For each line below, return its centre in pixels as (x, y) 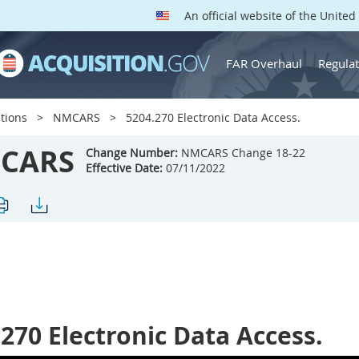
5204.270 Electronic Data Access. (212, 117)
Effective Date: (124, 168)
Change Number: (132, 153)
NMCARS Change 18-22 (242, 153)
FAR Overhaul (264, 63)
